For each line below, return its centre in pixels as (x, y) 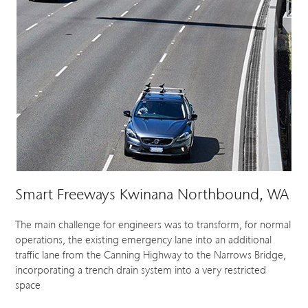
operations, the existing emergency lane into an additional (144, 240)
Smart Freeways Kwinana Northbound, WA (152, 194)
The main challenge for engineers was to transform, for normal (153, 224)
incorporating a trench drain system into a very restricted (141, 270)
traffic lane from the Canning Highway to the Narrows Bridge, (151, 255)
